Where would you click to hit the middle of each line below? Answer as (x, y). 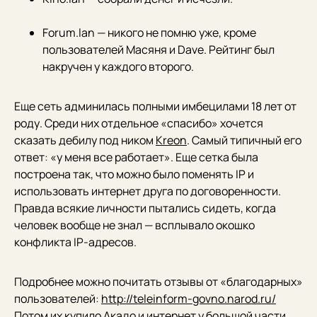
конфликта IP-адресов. (75, 242)
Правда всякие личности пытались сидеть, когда (145, 208)
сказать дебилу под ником (85, 140)
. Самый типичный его (244, 140)
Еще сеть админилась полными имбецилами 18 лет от (155, 106)
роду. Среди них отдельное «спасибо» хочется (139, 123)
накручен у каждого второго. (118, 67)
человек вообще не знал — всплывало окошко (134, 225)
